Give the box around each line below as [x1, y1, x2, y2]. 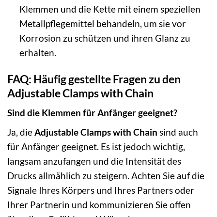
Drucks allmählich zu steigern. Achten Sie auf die [7, 170, 204, 181]
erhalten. [19, 46, 56, 58]
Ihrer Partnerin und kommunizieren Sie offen [7, 199, 191, 210]
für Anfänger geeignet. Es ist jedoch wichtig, [7, 141, 185, 152]
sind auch [157, 126, 198, 138]
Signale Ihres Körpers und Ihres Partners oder [7, 185, 194, 196]
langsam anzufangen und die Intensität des [7, 155, 181, 167]
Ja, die [7, 126, 34, 138]
